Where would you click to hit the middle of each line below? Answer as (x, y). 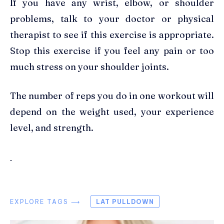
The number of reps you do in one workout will (112, 95)
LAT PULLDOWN (125, 201)
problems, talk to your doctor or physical (112, 18)
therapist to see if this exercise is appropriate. (112, 34)
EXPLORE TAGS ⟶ (45, 201)
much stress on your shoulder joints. (89, 66)
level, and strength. (52, 127)
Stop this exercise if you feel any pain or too (112, 50)
